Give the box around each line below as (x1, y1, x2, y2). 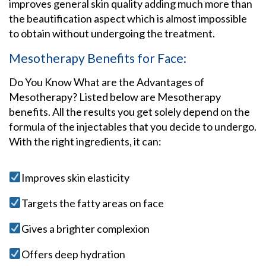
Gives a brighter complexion (21, 221, 150, 235)
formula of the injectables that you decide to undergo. (9, 119, 256, 133)
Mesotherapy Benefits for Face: (9, 50, 186, 65)
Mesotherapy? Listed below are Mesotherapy (9, 90, 221, 103)
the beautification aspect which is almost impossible (9, 11, 247, 25)
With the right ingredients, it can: (9, 134, 165, 148)
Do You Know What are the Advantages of (9, 75, 204, 88)
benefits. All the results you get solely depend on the (9, 104, 250, 118)
